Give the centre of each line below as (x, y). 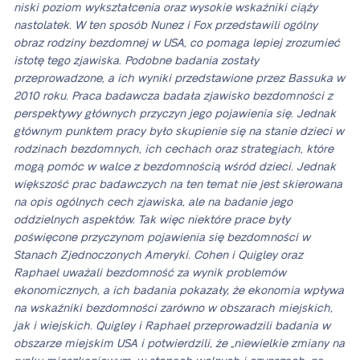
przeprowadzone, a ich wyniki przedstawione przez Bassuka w (179, 79)
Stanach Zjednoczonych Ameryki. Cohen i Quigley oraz (158, 256)
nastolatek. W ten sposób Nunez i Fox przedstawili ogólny (166, 26)
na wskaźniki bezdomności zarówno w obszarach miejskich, (173, 309)
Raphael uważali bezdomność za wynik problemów (150, 273)
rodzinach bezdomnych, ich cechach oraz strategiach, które (174, 149)
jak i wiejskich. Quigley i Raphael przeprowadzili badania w (172, 326)
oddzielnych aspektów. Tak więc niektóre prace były (152, 220)
